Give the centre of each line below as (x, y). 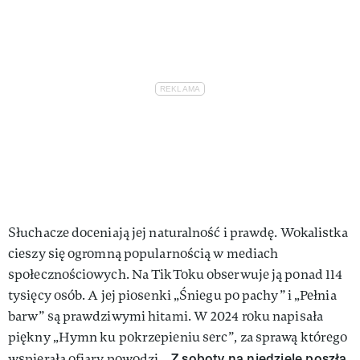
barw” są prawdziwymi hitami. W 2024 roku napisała (166, 317)
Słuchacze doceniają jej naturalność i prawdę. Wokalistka (178, 233)
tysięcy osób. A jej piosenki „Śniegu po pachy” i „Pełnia (172, 296)
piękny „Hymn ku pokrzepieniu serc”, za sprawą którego (178, 337)
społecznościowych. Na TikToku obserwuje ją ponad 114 (176, 275)
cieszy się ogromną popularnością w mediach (143, 254)
